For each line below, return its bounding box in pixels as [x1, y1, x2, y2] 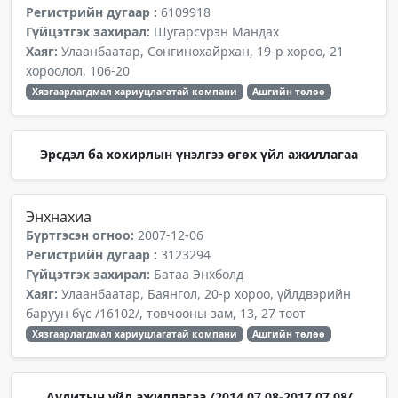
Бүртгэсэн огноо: [26, 227, 138, 243]
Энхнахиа [26, 207, 92, 227]
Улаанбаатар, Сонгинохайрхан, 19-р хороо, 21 [61, 43, 344, 60]
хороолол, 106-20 [26, 62, 130, 79]
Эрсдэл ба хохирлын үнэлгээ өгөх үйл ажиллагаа [40, 146, 358, 163]
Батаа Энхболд [154, 266, 243, 283]
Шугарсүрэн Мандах [154, 23, 279, 40]
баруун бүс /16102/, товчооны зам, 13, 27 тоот [26, 305, 306, 322]
